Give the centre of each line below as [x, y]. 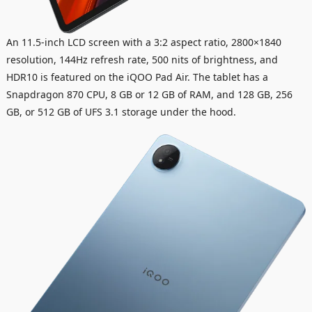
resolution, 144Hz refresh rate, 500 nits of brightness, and [142, 59]
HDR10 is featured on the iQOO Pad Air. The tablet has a [137, 77]
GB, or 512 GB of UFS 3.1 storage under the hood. [121, 111]
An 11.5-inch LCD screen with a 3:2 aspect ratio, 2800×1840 [143, 42]
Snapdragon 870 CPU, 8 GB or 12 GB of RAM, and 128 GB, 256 [149, 94]
